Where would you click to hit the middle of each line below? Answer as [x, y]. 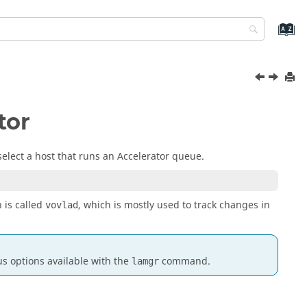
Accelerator [143, 157]
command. [185, 261]
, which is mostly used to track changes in [174, 205]
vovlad [62, 205]
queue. [187, 157]
